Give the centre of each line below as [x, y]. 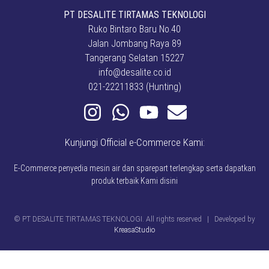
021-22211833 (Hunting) [134, 86]
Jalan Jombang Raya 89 [134, 43]
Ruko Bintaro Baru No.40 [134, 29]
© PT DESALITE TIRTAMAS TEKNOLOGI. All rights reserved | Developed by [134, 219]
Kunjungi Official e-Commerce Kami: [134, 142]
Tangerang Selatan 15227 [134, 58]
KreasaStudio [134, 230]
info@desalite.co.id [134, 72]
